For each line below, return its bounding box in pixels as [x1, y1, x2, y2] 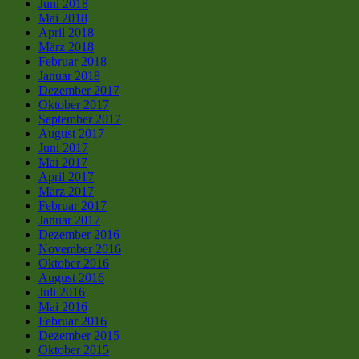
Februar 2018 [38, 54, 107, 68]
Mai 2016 [38, 299, 87, 313]
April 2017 [38, 169, 94, 184]
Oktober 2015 [38, 342, 109, 357]
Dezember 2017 [38, 83, 119, 97]
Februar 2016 [38, 313, 107, 328]
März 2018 [38, 39, 94, 54]
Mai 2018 [38, 10, 87, 25]
